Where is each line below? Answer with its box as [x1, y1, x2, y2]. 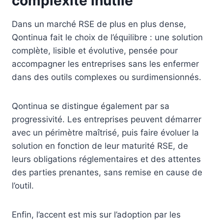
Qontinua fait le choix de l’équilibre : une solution [12, 32, 203, 43]
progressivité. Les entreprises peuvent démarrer [12, 114, 201, 125]
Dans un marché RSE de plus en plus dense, [12, 19, 186, 29]
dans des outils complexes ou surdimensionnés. [12, 72, 201, 82]
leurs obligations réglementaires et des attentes [12, 154, 201, 165]
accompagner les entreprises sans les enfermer [12, 59, 199, 69]
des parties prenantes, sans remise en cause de [12, 167, 202, 178]
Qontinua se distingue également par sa [12, 101, 169, 111]
